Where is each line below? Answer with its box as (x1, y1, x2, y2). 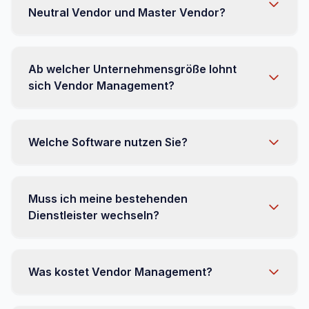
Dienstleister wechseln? (28, 208, 159, 222)
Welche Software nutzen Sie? (28, 135, 188, 149)
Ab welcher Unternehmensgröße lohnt (28, 62, 237, 76)
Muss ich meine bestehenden (28, 192, 188, 206)
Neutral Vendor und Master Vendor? (28, 6, 226, 19)
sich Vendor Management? (28, 79, 175, 92)
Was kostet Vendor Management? (28, 265, 212, 279)
